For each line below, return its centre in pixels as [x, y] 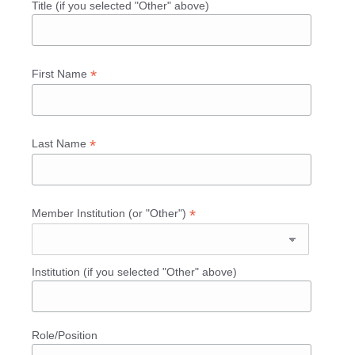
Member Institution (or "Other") [111, 214]
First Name [61, 74]
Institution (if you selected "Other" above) [134, 272]
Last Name [61, 144]
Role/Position [65, 336]
